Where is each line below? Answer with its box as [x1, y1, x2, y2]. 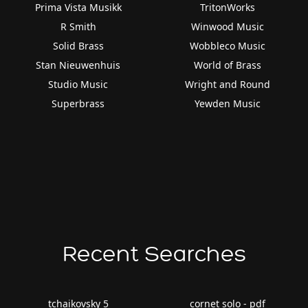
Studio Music [48, 77, 109, 91]
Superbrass [52, 96, 105, 110]
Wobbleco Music [190, 38, 266, 52]
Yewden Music [195, 96, 261, 110]
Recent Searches [62, 242, 246, 266]
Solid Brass [52, 38, 104, 52]
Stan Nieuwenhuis [36, 58, 121, 71]
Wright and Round [185, 77, 271, 91]
